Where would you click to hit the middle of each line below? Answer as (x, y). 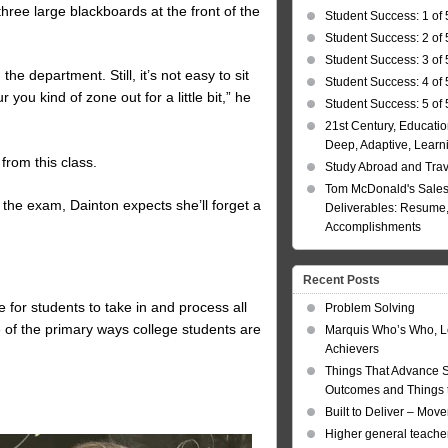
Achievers (352, 349)
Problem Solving (370, 308)
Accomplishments (373, 227)
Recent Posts (341, 280)
